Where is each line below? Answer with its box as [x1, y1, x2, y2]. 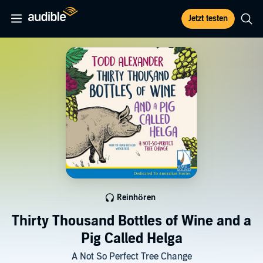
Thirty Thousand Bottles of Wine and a [12, 213, 251, 230]
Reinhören [117, 193, 156, 203]
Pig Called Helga [80, 230, 183, 247]
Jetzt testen [188, 14, 228, 23]
